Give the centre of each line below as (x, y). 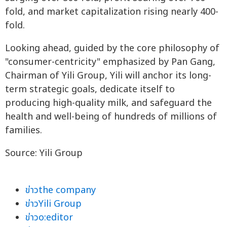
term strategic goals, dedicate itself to (90, 90)
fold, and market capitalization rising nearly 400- (112, 12)
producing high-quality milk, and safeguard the (108, 103)
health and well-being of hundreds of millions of (111, 117)
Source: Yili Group (44, 154)
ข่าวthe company (61, 191)
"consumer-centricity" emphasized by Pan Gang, (110, 62)
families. (24, 131)
